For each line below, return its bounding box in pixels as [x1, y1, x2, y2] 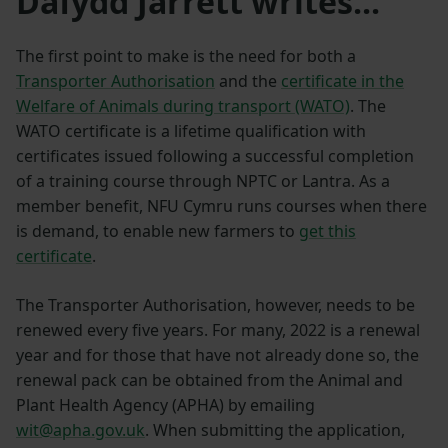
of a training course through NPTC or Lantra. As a [16, 169, 390, 192]
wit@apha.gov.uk [16, 418, 145, 441]
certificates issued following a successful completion [16, 144, 414, 167]
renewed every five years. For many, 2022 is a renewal [16, 318, 420, 341]
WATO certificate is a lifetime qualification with [16, 119, 366, 142]
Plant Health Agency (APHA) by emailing [16, 393, 315, 416]
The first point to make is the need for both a [16, 44, 356, 67]
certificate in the [281, 69, 404, 92]
